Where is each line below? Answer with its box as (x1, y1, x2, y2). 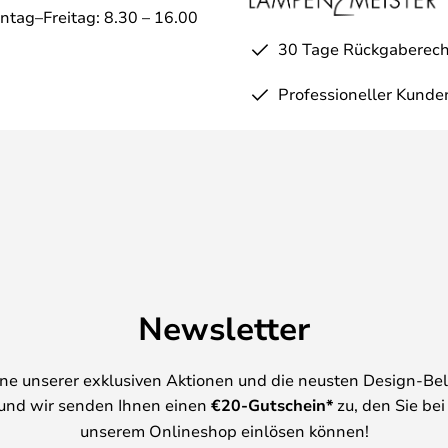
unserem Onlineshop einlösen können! (79, 419, 369, 441)
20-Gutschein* (221, 393, 333, 416)
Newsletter (138, 305, 310, 349)
